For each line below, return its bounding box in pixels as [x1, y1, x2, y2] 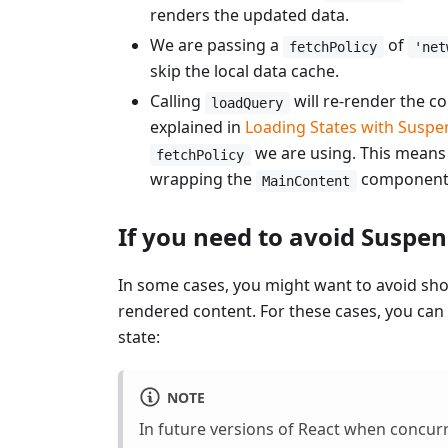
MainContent [262, 172, 351, 189]
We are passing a [150, 34, 283, 57]
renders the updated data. [150, 4, 349, 27]
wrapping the [150, 168, 256, 191]
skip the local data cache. [150, 60, 339, 83]
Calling [150, 90, 205, 113]
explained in [150, 116, 245, 139]
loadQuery [211, 94, 284, 111]
